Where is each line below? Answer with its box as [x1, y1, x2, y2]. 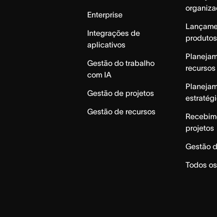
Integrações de [87, 29, 140, 38]
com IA [87, 70, 112, 79]
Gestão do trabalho [87, 59, 155, 68]
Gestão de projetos [87, 89, 155, 98]
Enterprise [87, 10, 123, 19]
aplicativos [87, 40, 126, 49]
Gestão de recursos [87, 107, 156, 116]
